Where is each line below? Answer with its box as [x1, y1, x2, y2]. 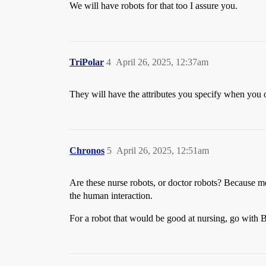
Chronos [69, 145, 104, 156]
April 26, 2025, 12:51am [116, 145, 209, 156]
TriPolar [69, 57, 104, 67]
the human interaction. [69, 191, 153, 201]
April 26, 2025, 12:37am [116, 57, 208, 67]
